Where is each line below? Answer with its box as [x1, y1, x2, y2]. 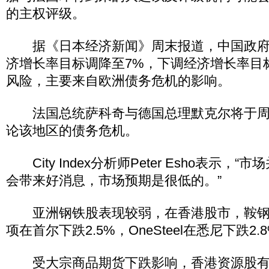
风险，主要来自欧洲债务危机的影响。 [6, 73, 231, 88]
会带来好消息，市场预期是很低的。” [6, 173, 222, 188]
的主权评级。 [6, 6, 85, 21]
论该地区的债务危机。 [6, 123, 138, 138]
